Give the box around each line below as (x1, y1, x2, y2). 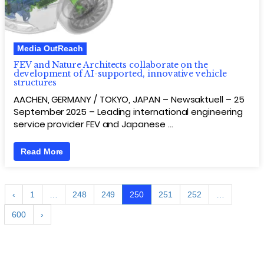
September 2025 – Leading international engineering (14, 105, 243, 118)
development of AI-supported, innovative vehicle (14, 68, 227, 79)
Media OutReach (17, 43, 84, 53)
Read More (21, 146, 64, 156)
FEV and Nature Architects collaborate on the (14, 59, 208, 70)
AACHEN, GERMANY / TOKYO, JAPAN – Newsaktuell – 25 (14, 93, 245, 105)
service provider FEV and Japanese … (14, 117, 173, 130)
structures (14, 77, 57, 88)
